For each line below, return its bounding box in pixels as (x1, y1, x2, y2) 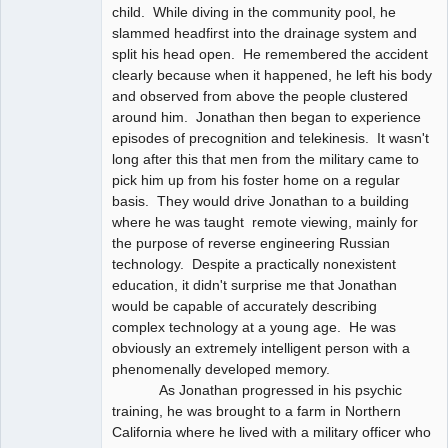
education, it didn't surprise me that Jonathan (112, 276, 397, 293)
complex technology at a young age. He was (112, 318, 396, 335)
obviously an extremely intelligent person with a (112, 339, 410, 356)
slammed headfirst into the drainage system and (112, 24, 417, 41)
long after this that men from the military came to (112, 150, 419, 167)
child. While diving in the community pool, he (112, 3, 396, 20)
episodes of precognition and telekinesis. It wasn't (112, 129, 429, 146)
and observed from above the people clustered (112, 87, 408, 104)
